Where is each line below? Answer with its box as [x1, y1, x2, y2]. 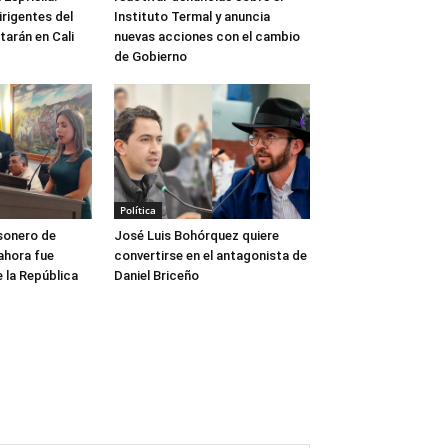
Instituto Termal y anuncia [114, 8, 270, 24]
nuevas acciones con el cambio [114, 28, 300, 44]
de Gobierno [114, 48, 187, 64]
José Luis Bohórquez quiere [114, 227, 279, 243]
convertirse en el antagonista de [114, 247, 307, 263]
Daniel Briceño [114, 267, 199, 283]
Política [120, 202, 156, 217]
